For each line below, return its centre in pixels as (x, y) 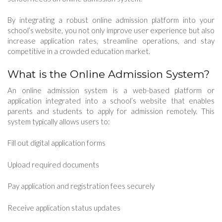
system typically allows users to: (59, 121)
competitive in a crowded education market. (79, 51)
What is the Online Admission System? (109, 74)
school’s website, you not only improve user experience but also (111, 30)
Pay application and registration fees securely (81, 186)
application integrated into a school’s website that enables (111, 100)
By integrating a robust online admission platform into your (111, 20)
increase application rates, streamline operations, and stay (111, 41)
